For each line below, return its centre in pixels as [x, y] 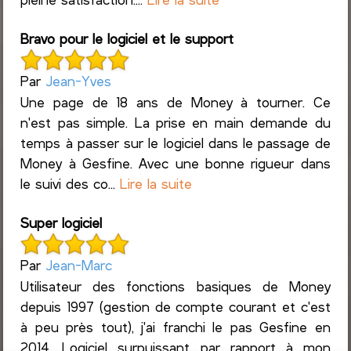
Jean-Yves [79, 80]
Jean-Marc [79, 265]
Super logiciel [62, 222]
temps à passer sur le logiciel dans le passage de [175, 142]
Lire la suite [156, 183]
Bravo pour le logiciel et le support [127, 38]
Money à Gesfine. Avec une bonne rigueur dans [175, 163]
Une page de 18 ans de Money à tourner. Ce [175, 101]
